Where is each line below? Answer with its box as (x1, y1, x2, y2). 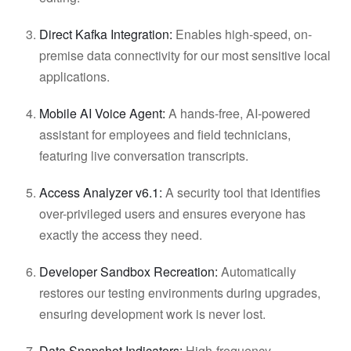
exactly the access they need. (39, 226, 212, 244)
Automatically (218, 262, 296, 280)
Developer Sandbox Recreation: (39, 262, 218, 280)
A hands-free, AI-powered (165, 104, 310, 122)
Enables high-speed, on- (172, 25, 312, 43)
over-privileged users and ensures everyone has (39, 204, 306, 223)
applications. (39, 67, 119, 85)
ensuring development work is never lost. (39, 305, 275, 323)
